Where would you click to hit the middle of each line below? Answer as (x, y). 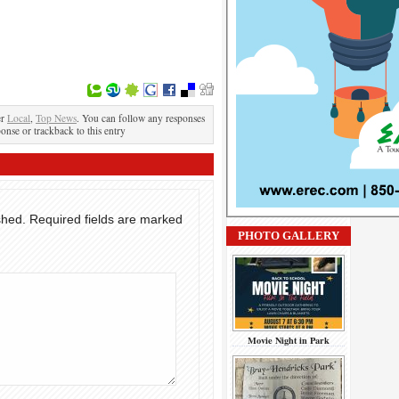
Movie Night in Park (289, 340)
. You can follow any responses (141, 118)
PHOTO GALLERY (289, 236)
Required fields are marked (106, 219)
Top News (56, 118)
